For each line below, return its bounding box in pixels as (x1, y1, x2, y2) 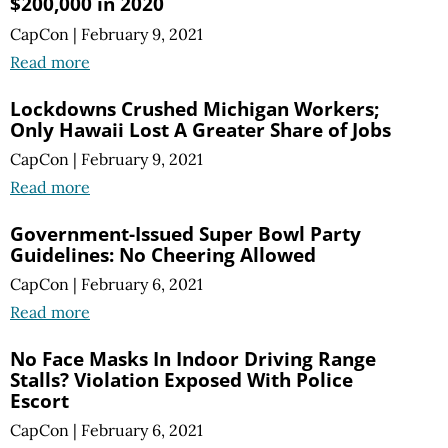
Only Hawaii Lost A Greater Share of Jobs (10, 115, 391, 143)
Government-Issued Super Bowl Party (10, 219, 361, 247)
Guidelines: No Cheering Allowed (10, 240, 316, 268)
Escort (10, 386, 69, 414)
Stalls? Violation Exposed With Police (10, 365, 353, 393)
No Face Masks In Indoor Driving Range (10, 344, 376, 372)
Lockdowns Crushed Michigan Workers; (10, 94, 379, 122)
